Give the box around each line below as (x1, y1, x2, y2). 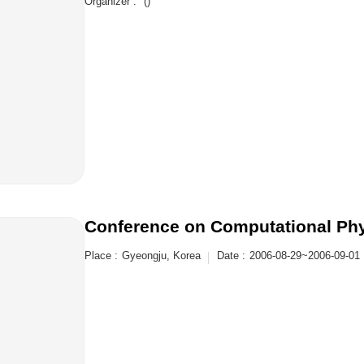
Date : (217, 249, 245, 262)
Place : (84, 249, 118, 262)
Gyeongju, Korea (122, 249, 201, 262)
